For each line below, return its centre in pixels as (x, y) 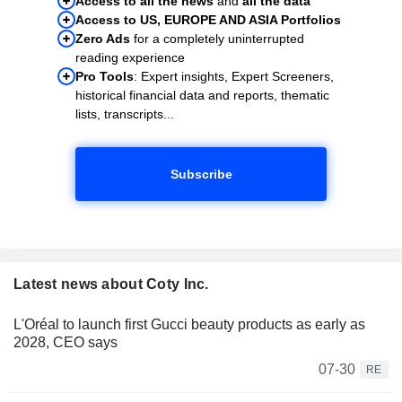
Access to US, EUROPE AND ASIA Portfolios (208, 19)
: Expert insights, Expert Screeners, (234, 76)
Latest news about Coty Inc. (111, 284)
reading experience (130, 57)
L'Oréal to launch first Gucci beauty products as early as (189, 324)
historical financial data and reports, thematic (202, 95)
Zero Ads (103, 38)
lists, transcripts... (125, 114)
